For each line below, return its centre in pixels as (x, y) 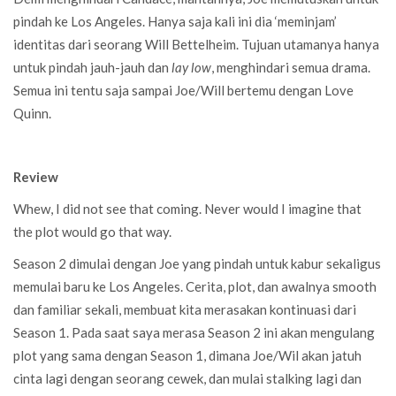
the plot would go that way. (92, 231)
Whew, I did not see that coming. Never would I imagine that (187, 208)
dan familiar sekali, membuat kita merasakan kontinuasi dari (185, 309)
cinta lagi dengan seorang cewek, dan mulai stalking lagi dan (187, 378)
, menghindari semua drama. (291, 67)
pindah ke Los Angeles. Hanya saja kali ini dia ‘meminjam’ (175, 21)
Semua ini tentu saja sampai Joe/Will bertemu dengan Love (183, 90)
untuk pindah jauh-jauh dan (92, 67)
